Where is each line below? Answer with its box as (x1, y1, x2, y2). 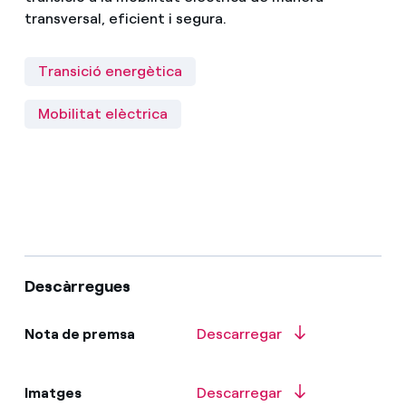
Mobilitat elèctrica (37, 104, 168, 122)
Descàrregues (24, 275, 130, 296)
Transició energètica (37, 62, 182, 80)
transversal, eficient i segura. (24, 9, 230, 27)
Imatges (24, 383, 82, 401)
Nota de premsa (24, 324, 135, 343)
